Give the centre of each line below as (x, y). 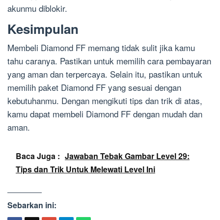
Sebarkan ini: (32, 205)
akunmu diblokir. (37, 8)
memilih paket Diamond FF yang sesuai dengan (94, 87)
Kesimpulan (43, 29)
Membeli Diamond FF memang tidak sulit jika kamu (101, 47)
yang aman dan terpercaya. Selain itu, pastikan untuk (105, 74)
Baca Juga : (38, 156)
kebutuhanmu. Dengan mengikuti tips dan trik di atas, (105, 100)
